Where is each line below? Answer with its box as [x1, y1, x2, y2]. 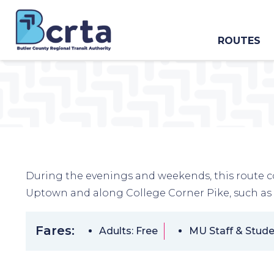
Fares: [35, 223, 75, 238]
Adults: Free [99, 225, 158, 237]
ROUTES [218, 35, 261, 46]
